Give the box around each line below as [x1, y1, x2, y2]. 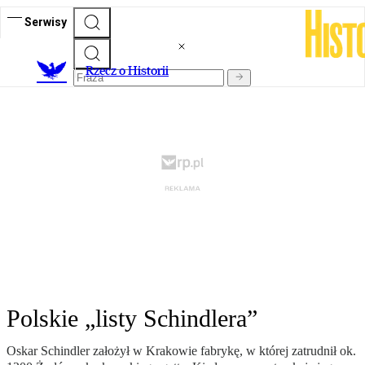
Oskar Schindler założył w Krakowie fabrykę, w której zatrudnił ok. [7, 344, 356, 358]
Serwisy [24, 15, 67, 29]
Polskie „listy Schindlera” [7, 305, 257, 332]
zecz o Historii [94, 63, 169, 79]
